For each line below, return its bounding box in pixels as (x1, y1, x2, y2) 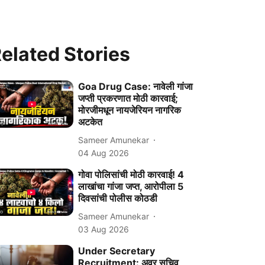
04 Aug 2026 (78, 148, 130, 158)
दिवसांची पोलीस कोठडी (78, 192, 158, 204)
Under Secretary (78, 245, 156, 257)
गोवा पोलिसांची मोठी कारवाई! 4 (78, 169, 185, 180)
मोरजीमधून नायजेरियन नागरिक (78, 104, 182, 116)
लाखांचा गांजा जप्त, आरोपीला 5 (78, 180, 184, 192)
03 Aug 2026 (78, 224, 130, 234)
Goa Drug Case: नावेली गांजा (78, 80, 193, 92)
